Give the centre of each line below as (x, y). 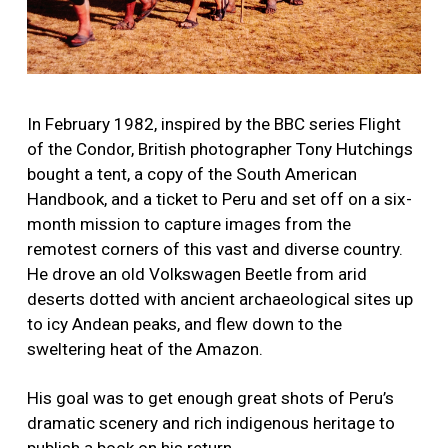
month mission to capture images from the (189, 223)
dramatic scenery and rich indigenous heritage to (211, 422)
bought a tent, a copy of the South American (192, 173)
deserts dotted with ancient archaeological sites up (220, 298)
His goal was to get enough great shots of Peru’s (210, 397)
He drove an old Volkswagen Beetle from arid (197, 273)
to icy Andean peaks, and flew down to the (184, 323)
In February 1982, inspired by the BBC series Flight (214, 123)
